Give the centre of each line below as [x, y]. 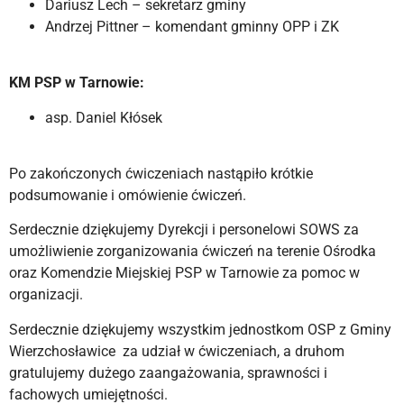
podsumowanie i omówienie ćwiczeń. [128, 195]
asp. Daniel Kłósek [106, 117]
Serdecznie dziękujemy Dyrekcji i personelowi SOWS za [184, 230]
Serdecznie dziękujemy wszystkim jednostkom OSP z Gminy [200, 329]
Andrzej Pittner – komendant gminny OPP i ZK [192, 26]
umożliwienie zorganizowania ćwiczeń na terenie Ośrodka [193, 252]
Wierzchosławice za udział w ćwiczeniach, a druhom [177, 351]
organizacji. [46, 295]
